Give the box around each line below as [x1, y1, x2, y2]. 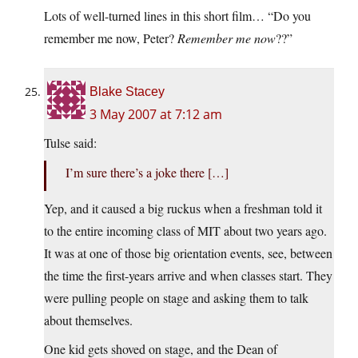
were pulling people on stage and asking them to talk [44, 289, 308, 307]
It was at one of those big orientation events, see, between [44, 245, 332, 262]
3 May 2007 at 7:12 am [89, 105, 222, 124]
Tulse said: [44, 134, 97, 152]
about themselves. [44, 312, 133, 329]
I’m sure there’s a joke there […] [66, 164, 229, 181]
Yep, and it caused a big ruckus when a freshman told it [44, 200, 322, 217]
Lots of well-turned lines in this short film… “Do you [44, 7, 311, 25]
